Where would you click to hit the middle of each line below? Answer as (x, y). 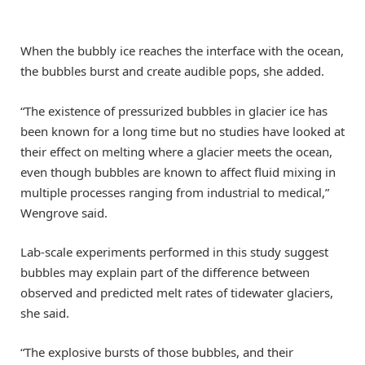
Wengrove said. (64, 212)
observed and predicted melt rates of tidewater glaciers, (177, 292)
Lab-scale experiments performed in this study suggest (174, 251)
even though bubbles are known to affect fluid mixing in (178, 172)
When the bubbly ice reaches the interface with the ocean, (182, 51)
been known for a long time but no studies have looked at (182, 131)
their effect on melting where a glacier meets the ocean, (176, 151)
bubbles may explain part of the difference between (165, 272)
